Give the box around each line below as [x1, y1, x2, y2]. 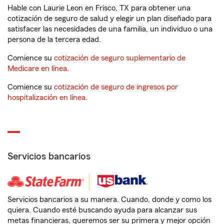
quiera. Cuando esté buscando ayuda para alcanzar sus [7, 206, 197, 214]
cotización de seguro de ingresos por [54, 83, 178, 91]
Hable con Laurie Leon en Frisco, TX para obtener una [7, 4, 190, 12]
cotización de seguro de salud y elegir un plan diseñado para [7, 14, 211, 22]
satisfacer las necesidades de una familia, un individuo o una [7, 25, 212, 33]
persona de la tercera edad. [7, 35, 101, 43]
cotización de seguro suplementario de [54, 54, 185, 62]
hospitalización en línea [7, 93, 85, 101]
